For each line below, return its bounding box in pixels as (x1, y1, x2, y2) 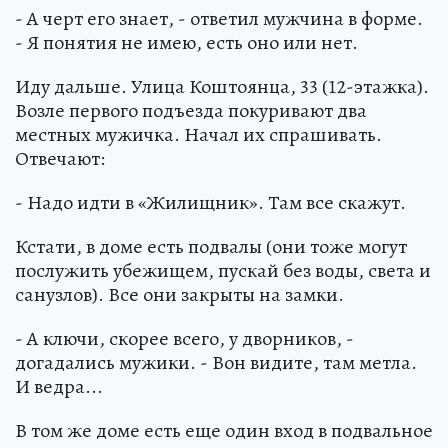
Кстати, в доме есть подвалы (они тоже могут (15, 232, 407, 260)
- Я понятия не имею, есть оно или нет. (15, 28, 358, 56)
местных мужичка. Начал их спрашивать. (15, 120, 382, 148)
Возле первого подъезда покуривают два (15, 96, 367, 124)
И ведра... (15, 372, 103, 400)
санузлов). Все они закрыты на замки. (15, 280, 344, 308)
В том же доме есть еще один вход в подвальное (15, 416, 433, 444)
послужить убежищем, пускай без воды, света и (15, 256, 431, 284)
